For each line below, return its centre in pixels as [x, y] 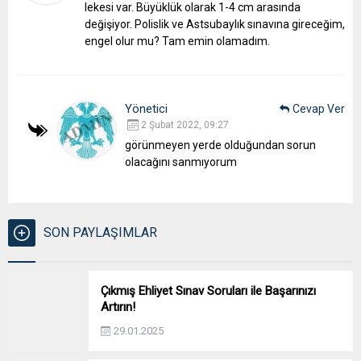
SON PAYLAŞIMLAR [100, 232]
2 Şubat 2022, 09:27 [185, 124]
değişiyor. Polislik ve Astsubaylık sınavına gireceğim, [215, 24]
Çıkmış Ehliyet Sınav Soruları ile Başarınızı [208, 290]
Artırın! [118, 307]
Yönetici [146, 108]
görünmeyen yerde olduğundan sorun [220, 145]
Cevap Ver [319, 108]
